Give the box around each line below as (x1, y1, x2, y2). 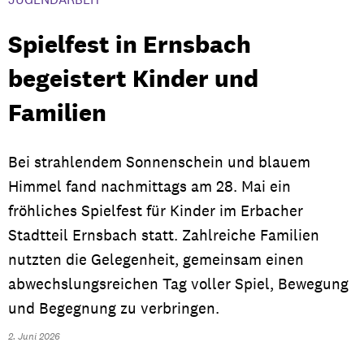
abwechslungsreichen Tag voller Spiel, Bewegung (8, 275, 349, 293)
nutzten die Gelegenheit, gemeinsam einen (8, 250, 304, 269)
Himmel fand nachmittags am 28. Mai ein (8, 177, 291, 196)
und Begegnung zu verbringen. (8, 299, 219, 318)
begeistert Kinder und (8, 63, 258, 93)
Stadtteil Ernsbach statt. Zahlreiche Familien (8, 226, 319, 245)
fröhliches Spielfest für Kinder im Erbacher (8, 201, 303, 220)
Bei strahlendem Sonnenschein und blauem (8, 153, 310, 171)
